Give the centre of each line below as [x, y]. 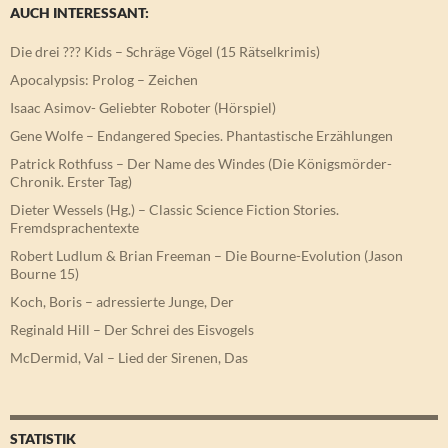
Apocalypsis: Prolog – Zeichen [104, 80]
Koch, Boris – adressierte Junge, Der [122, 302]
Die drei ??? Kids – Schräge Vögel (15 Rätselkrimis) [165, 52]
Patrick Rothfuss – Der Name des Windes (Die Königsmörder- [201, 164]
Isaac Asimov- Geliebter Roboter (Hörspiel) [143, 108]
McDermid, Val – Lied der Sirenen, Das [129, 358]
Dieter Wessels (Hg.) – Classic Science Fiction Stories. [174, 210]
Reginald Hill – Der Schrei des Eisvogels [132, 330]
